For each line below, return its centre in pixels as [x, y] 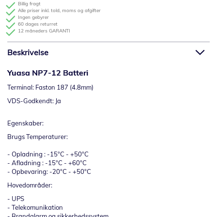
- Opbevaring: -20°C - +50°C [49, 172]
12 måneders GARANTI [44, 31]
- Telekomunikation [35, 208]
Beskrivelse [28, 53]
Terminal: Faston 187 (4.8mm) [50, 87]
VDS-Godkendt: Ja [34, 101]
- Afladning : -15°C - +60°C [47, 163]
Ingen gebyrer [34, 17]
